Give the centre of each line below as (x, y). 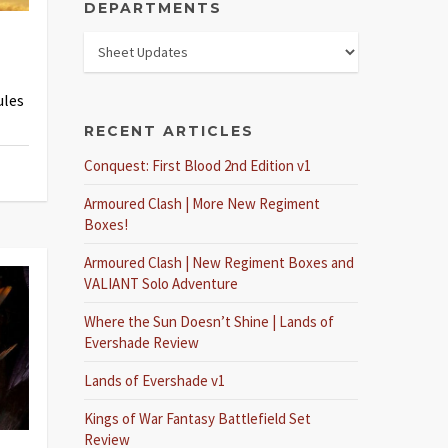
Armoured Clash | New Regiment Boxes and (219, 262)
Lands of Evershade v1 (155, 380)
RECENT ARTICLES (169, 131)
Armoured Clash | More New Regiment (202, 203)
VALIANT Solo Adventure (161, 283)
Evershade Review (142, 342)
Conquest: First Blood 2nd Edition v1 (198, 165)
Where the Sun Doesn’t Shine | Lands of (209, 321)
